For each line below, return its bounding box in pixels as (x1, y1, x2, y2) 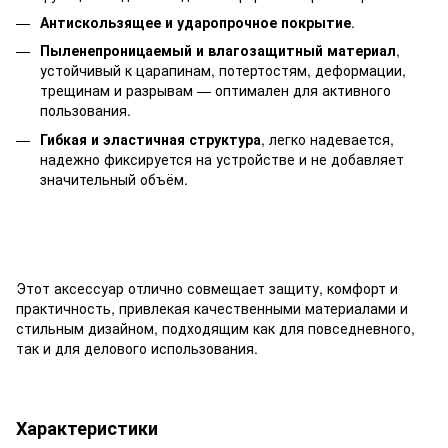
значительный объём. (40, 168, 188, 189)
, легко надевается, (261, 128, 394, 149)
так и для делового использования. (16, 338, 258, 359)
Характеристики (16, 415, 158, 442)
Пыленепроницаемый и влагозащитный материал (40, 40, 396, 61)
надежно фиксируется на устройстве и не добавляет (40, 148, 404, 169)
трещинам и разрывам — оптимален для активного (40, 80, 391, 101)
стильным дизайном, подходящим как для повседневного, (16, 318, 415, 339)
